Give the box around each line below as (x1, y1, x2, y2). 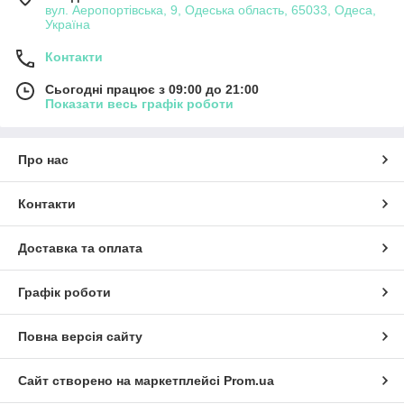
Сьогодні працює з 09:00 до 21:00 (45, 82, 259, 97)
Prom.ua (224, 373, 274, 389)
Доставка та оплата (18, 241, 142, 256)
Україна (45, 17, 90, 32)
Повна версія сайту (18, 329, 142, 344)
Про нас (18, 152, 69, 168)
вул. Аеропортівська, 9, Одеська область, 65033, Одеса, (45, 3, 376, 18)
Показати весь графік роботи (45, 96, 234, 112)
